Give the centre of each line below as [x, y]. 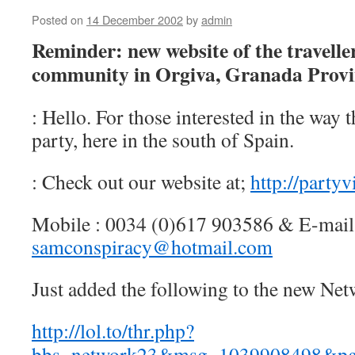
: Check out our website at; [141, 181]
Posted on [57, 19]
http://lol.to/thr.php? [113, 330]
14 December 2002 [135, 19]
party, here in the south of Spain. [163, 139]
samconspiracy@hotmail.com [152, 246]
